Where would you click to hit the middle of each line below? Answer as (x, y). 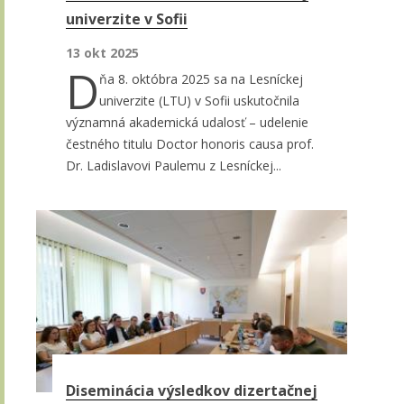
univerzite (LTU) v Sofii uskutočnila (199, 101)
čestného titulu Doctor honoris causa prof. (190, 144)
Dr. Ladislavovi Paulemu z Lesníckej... (174, 166)
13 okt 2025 (102, 53)
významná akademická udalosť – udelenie (187, 123)
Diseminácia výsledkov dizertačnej (192, 391)
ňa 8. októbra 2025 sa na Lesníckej (201, 79)
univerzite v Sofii (127, 19)
